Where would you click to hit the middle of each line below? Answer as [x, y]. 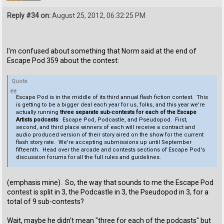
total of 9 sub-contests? [47, 202]
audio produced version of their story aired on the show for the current [109, 134]
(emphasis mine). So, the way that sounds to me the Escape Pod [110, 183]
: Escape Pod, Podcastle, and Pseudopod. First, [122, 119]
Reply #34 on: [29, 16]
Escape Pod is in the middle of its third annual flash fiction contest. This [112, 97]
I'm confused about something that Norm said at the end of [102, 51]
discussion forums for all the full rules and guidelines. [88, 157]
